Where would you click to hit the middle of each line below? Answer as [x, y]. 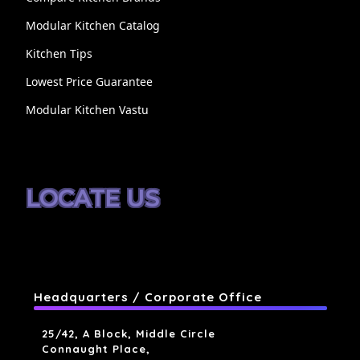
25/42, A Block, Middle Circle [128, 334]
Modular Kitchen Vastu [87, 110]
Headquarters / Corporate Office [147, 297]
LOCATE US [92, 199]
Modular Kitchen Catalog [92, 26]
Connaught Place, [96, 349]
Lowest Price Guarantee [89, 82]
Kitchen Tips [59, 54]
